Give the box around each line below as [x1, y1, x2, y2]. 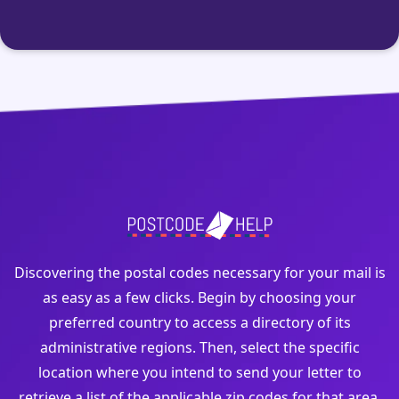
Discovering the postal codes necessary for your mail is [13, 263, 386, 283]
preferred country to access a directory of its [48, 313, 351, 333]
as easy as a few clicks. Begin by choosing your [43, 288, 356, 308]
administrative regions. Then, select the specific [39, 338, 360, 358]
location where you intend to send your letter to [37, 362, 362, 383]
